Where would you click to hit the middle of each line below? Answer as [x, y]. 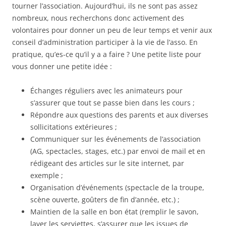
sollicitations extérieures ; [74, 127]
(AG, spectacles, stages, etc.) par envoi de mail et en [118, 151]
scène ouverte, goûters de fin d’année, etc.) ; [105, 200]
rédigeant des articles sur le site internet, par [107, 163]
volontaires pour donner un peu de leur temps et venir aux [112, 30]
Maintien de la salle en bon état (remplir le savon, [115, 212]
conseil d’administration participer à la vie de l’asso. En [105, 42]
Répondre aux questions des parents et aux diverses [119, 115]
